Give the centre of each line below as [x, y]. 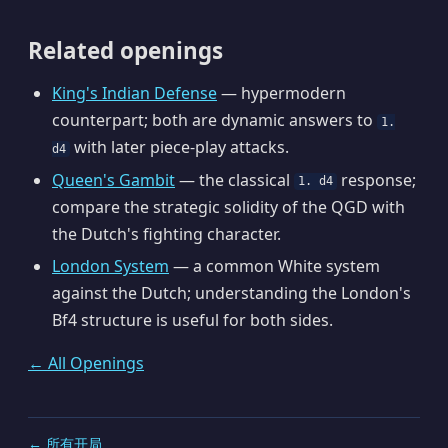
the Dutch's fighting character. [166, 233]
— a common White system [274, 266]
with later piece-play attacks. [180, 146]
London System [110, 266]
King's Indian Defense [134, 92]
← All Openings [86, 363]
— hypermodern [281, 92]
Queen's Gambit [113, 179]
